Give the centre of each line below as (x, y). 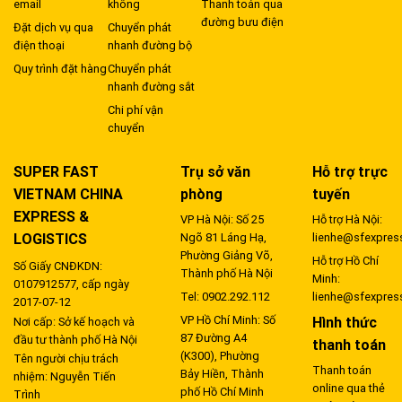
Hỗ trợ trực (350, 172)
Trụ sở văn (216, 172)
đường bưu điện (242, 22)
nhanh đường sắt (151, 87)
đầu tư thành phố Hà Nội (75, 339)
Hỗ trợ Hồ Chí (345, 261)
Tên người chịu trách (66, 358)
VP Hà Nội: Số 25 (223, 220)
